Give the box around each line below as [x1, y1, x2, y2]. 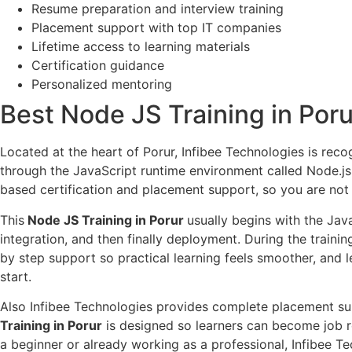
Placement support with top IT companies [31, 20, 281, 36]
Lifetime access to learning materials [31, 38, 250, 55]
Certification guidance [31, 57, 164, 74]
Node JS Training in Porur [24, 211, 187, 228]
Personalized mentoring [31, 76, 172, 93]
